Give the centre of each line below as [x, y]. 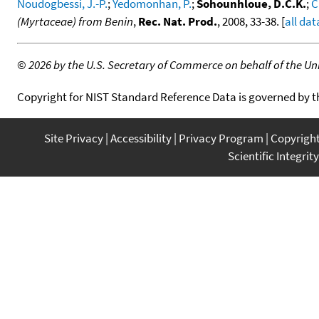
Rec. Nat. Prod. [178, 21]
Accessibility [141, 138]
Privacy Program [221, 138]
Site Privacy [74, 138]
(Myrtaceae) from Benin [75, 21]
